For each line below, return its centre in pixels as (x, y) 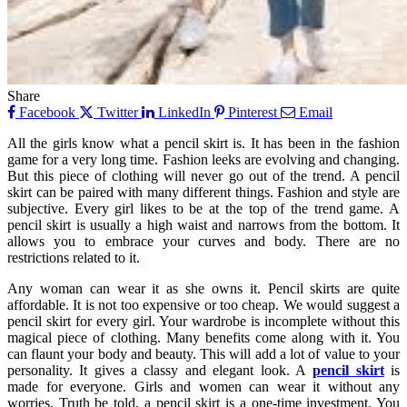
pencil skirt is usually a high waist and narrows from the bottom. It (203, 224)
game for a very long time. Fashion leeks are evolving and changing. (203, 159)
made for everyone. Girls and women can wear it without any (203, 386)
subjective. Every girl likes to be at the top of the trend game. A (203, 208)
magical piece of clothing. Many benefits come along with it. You (203, 337)
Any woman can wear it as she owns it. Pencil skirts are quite (203, 288)
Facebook (47, 112)
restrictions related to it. (74, 257)
